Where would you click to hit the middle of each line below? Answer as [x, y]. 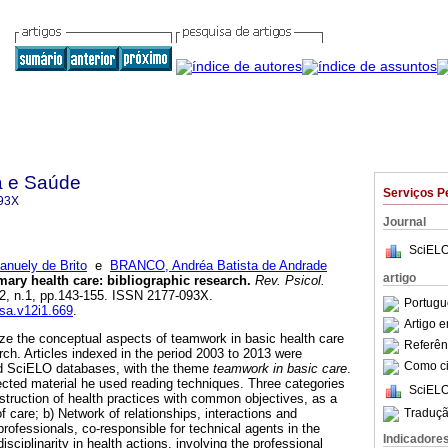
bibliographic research [177, 281]
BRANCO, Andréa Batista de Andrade [218, 266]
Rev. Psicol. [288, 281]
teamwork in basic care [280, 369]
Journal [404, 222]
